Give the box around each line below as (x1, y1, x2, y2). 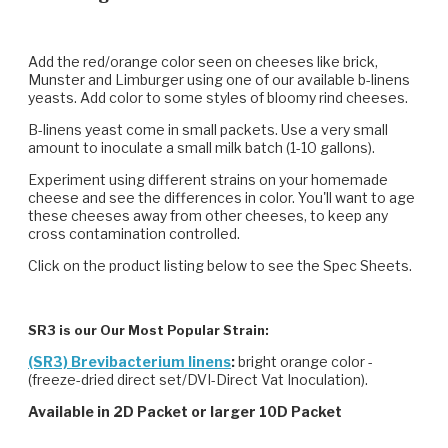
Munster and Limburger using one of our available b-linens (28, 70, 410, 88)
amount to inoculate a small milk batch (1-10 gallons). (28, 138, 375, 156)
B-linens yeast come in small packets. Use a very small (28, 120, 388, 138)
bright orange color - (235, 352, 376, 370)
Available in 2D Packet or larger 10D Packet (28, 402, 342, 420)
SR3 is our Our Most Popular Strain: (28, 321, 269, 338)
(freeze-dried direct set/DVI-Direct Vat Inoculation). (28, 370, 368, 388)
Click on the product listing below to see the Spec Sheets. (28, 256, 412, 274)
